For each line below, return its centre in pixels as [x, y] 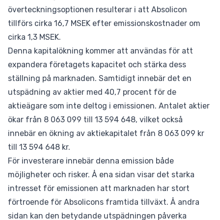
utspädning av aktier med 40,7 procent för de [92, 92]
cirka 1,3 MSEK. [34, 37]
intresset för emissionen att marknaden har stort [99, 188]
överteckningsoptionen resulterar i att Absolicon [97, 10]
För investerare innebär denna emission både [91, 161]
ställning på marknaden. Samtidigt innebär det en [100, 78]
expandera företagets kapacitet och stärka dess [97, 65]
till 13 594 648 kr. [39, 147]
